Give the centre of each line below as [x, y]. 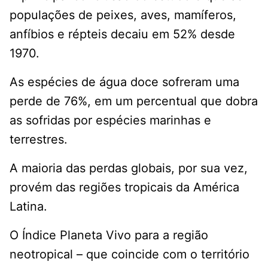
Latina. [28, 207]
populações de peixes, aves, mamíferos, [123, 15]
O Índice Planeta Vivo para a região [109, 235]
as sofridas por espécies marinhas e [110, 121]
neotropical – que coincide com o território [130, 255]
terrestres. [39, 140]
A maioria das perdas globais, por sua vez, [129, 168]
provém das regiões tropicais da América [124, 188]
